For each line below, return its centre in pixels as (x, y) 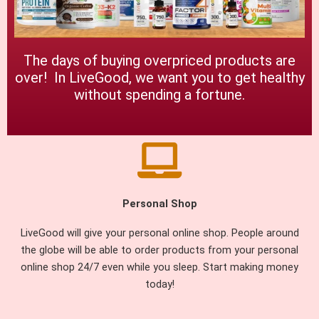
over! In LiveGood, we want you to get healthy (159, 77)
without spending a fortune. (159, 94)
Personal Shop (159, 203)
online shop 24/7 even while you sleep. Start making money (159, 267)
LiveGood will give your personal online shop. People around (159, 232)
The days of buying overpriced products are (159, 60)
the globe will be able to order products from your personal (159, 250)
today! (159, 284)
